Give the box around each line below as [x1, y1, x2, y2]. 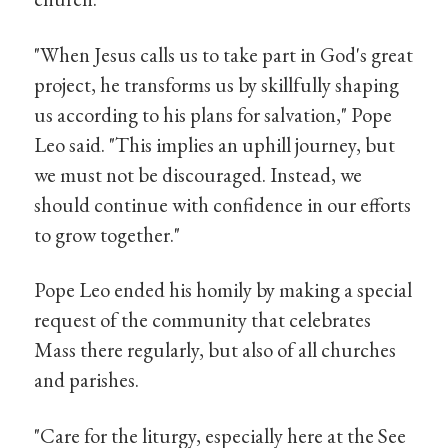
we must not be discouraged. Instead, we [34, 160, 363, 188]
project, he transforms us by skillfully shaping [34, 70, 400, 98]
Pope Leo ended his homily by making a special [34, 276, 413, 304]
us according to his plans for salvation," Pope [34, 100, 393, 128]
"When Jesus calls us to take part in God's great [34, 40, 414, 68]
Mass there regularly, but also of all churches [34, 336, 397, 364]
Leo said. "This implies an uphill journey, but [34, 130, 396, 158]
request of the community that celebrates [34, 306, 372, 334]
